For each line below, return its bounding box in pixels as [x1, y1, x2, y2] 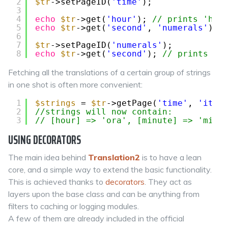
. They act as [145, 177, 192, 187]
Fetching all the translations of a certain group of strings [8, 67, 211, 77]
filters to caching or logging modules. [8, 201, 139, 211]
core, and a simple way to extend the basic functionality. [8, 164, 212, 175]
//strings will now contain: [35, 107, 173, 117]
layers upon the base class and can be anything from [8, 189, 199, 199]
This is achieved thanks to [8, 177, 105, 187]
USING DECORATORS [8, 130, 81, 150]
